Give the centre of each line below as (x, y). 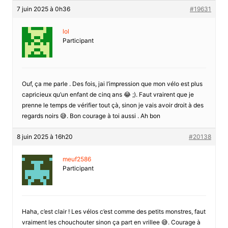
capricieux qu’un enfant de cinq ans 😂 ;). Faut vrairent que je (108, 94)
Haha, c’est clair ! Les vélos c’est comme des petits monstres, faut (113, 211)
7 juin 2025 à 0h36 (43, 9)
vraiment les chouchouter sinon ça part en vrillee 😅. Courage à (111, 222)
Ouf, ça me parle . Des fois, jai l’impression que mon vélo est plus (112, 83)
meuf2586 (77, 159)
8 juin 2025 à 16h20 (45, 136)
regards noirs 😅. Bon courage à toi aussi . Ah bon (91, 116)
